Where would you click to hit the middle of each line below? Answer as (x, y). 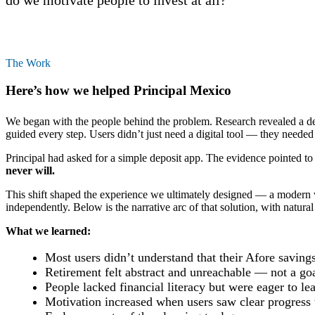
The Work (28, 63)
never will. (30, 170)
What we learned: (48, 231)
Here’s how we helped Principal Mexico (118, 90)
